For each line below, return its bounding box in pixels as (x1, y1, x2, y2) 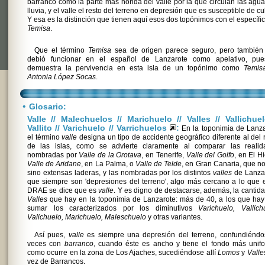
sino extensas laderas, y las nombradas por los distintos (27, 169, 214, 177)
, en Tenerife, (141, 151, 186, 159)
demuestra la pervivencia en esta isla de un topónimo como (27, 64, 244, 72)
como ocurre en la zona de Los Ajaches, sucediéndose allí (27, 248, 218, 257)
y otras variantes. (146, 213, 202, 221)
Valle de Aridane (27, 160, 82, 168)
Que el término (34, 46, 89, 54)
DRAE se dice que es (27, 186, 99, 195)
